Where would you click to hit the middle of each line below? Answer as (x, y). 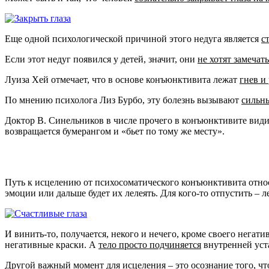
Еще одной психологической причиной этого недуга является (133, 39)
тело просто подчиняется (150, 245)
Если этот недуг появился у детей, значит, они (101, 59)
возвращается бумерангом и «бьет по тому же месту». (115, 131)
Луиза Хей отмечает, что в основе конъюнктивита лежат (122, 80)
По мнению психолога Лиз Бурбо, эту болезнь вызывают (123, 100)
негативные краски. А (52, 245)
